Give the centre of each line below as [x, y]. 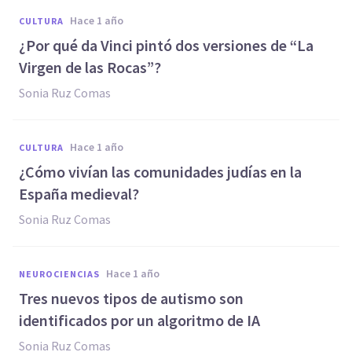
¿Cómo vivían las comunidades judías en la [160, 172]
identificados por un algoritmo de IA [139, 320]
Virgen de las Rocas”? [90, 67]
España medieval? [79, 194]
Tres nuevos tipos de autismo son [131, 298]
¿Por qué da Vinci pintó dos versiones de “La [166, 45]
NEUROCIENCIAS [59, 274]
